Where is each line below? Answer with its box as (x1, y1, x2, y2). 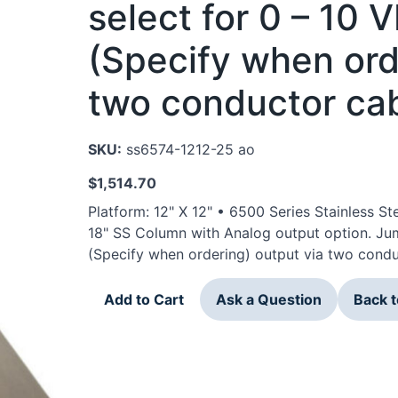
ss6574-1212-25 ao (122, 140, 255, 158)
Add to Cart (104, 290, 184, 308)
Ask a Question (216, 290, 322, 308)
